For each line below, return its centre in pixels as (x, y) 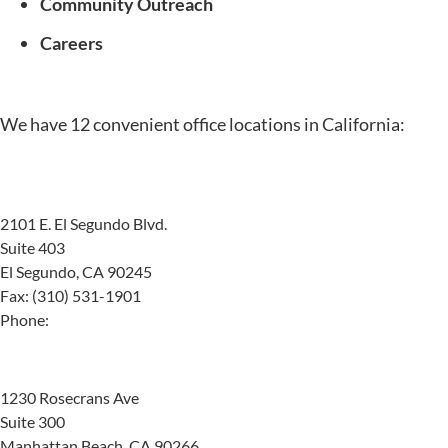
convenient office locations (195, 123)
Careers (71, 42)
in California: (353, 123)
